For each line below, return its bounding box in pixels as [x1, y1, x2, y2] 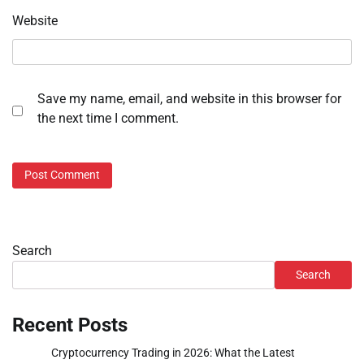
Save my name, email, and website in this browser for [37, 91, 341, 107]
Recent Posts [12, 313, 128, 336]
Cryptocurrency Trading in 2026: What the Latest [51, 345, 295, 359]
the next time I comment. [37, 110, 179, 127]
